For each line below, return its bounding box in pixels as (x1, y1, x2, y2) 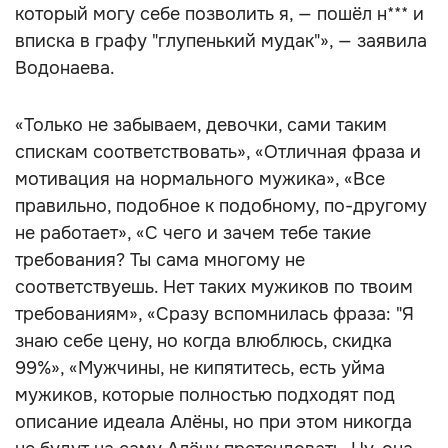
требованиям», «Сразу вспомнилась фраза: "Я (15, 303, 414, 325)
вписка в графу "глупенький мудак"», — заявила (15, 30, 427, 52)
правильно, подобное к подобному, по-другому (15, 195, 427, 217)
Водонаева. (15, 57, 115, 79)
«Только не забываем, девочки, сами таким (15, 114, 387, 136)
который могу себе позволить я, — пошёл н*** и (15, 3, 424, 25)
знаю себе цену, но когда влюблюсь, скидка (15, 330, 392, 352)
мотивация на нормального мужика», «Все (15, 168, 385, 190)
